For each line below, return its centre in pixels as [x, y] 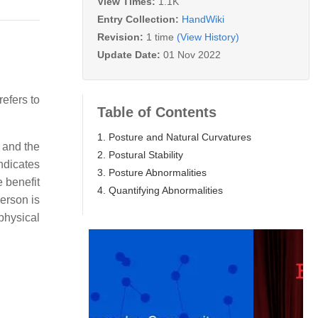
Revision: [122, 37]
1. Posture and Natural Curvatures [174, 137]
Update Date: [130, 54]
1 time [160, 37]
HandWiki [203, 19]
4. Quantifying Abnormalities [160, 190]
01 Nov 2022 [192, 54]
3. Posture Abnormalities [152, 172]
